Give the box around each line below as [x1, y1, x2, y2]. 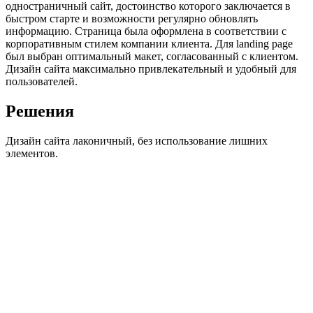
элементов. [6, 147, 58, 160]
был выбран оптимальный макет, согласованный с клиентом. [6, 50, 298, 63]
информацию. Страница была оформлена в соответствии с [6, 25, 286, 38]
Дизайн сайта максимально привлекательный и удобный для [6, 63, 296, 75]
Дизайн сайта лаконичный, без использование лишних [6, 135, 268, 147]
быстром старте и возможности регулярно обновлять [6, 13, 258, 25]
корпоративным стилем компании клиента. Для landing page [6, 38, 293, 50]
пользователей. [6, 75, 78, 88]
